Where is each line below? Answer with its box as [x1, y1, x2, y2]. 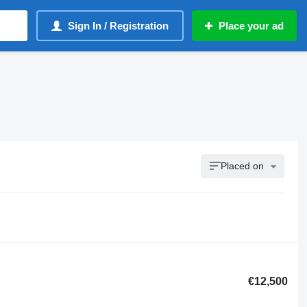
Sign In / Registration [68, 20, 169, 32]
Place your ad [219, 20, 284, 32]
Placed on [221, 160, 265, 171]
